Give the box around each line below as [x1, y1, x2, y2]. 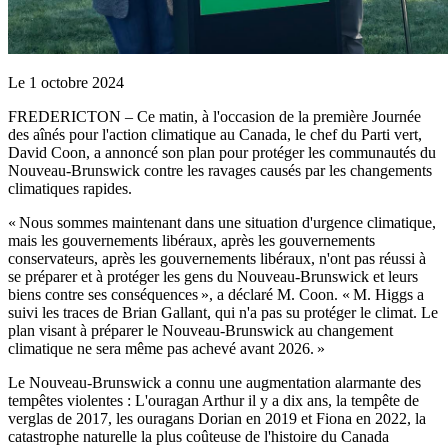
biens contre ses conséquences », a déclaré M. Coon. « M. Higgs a [8, 285, 424, 303]
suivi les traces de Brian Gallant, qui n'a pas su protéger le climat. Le [8, 303, 438, 321]
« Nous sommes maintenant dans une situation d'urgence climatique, [8, 213, 436, 231]
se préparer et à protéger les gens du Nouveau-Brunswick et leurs [8, 267, 418, 285]
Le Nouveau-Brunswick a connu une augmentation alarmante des [8, 373, 421, 391]
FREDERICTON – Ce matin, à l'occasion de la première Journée [8, 107, 421, 125]
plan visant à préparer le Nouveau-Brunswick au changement [8, 321, 393, 339]
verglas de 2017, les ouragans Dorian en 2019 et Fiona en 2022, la [8, 409, 426, 427]
